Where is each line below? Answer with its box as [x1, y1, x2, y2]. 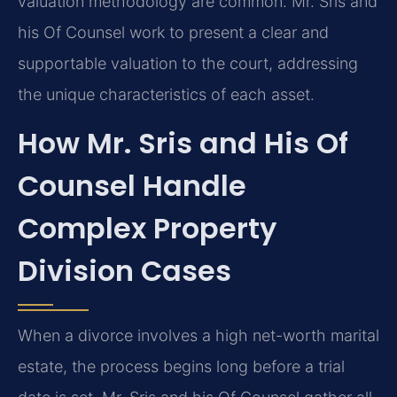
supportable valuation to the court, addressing [18, 53, 358, 73]
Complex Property [18, 208, 276, 249]
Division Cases [18, 251, 231, 292]
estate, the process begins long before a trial [18, 357, 345, 377]
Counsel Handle [18, 166, 246, 206]
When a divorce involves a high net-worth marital [18, 326, 379, 346]
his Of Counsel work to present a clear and [18, 22, 329, 42]
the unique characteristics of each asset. [18, 84, 315, 104]
